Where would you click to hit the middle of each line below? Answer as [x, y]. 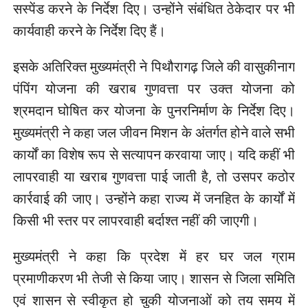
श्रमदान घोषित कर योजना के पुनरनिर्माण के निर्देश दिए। [154, 110]
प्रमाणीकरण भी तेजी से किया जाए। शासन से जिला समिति [154, 278]
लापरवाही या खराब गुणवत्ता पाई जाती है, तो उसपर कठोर [154, 176]
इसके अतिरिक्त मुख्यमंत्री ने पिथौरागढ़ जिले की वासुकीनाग [154, 66]
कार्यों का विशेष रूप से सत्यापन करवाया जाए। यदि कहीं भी [154, 154]
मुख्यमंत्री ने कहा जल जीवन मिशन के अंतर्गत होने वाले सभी [154, 132]
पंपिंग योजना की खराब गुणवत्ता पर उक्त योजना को [154, 88]
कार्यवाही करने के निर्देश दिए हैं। [89, 30]
